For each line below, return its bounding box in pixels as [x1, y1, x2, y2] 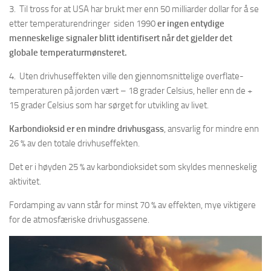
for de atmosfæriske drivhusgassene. [9, 214, 149, 225]
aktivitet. [9, 175, 41, 187]
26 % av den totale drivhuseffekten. [9, 137, 140, 149]
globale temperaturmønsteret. [9, 47, 127, 58]
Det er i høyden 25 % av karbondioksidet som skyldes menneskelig [9, 161, 257, 172]
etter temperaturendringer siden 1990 [9, 18, 157, 29]
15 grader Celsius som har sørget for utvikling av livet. [9, 99, 209, 111]
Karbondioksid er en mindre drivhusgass [9, 123, 164, 134]
